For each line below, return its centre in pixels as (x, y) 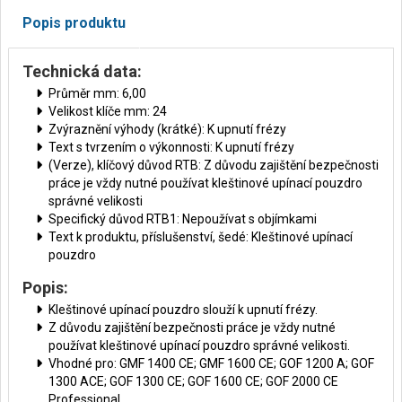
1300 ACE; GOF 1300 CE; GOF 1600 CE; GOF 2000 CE (193, 381)
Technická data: (82, 71)
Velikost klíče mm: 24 (108, 111)
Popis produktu (74, 23)
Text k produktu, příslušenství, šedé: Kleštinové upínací (201, 237)
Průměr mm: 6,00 (97, 93)
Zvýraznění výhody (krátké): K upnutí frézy (167, 129)
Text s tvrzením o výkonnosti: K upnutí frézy (171, 147)
